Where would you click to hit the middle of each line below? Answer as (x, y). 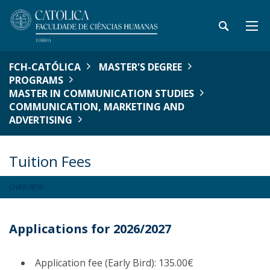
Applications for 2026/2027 (90, 229)
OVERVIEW (26, 187)
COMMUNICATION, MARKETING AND (97, 107)
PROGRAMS (36, 80)
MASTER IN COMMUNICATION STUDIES (102, 93)
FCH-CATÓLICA (45, 67)
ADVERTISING (41, 120)
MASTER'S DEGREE (140, 67)
